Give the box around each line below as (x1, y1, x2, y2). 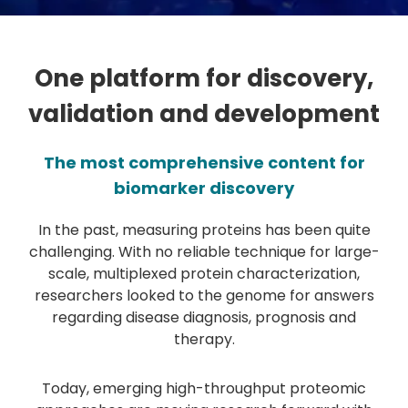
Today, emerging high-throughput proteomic (42, 378, 366, 399)
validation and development (28, 97, 380, 130)
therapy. (173, 329, 235, 350)
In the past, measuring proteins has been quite (37, 219, 371, 240)
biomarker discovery (114, 177, 294, 199)
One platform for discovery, (35, 62, 373, 95)
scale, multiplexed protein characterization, (48, 263, 360, 284)
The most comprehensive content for (43, 151, 365, 174)
